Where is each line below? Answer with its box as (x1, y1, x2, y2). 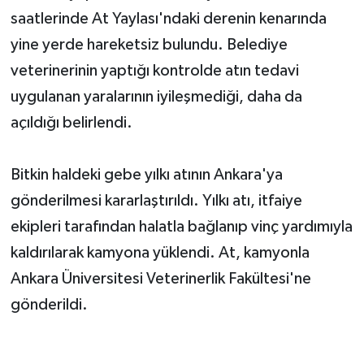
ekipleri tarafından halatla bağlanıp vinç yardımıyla (10, 218, 353, 235)
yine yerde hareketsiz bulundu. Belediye (10, 36, 288, 53)
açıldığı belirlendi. (10, 114, 132, 131)
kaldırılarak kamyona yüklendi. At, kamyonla (10, 244, 310, 261)
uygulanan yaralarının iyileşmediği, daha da (10, 88, 302, 105)
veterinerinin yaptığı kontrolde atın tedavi (10, 62, 299, 79)
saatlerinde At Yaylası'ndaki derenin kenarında (10, 10, 327, 27)
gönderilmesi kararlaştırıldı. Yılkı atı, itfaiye (10, 192, 302, 209)
